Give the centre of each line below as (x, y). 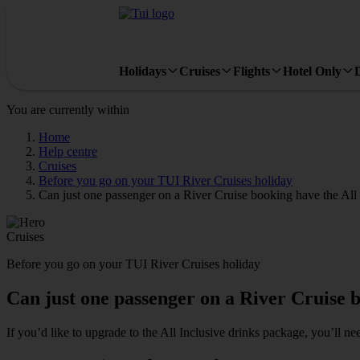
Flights (252, 71)
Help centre (68, 151)
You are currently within (68, 110)
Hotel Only (312, 71)
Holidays (143, 71)
